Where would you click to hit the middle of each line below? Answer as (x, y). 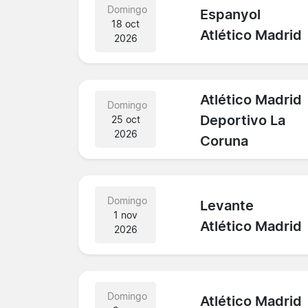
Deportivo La (243, 121)
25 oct (125, 119)
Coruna (224, 141)
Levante (227, 206)
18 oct (126, 23)
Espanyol (231, 15)
